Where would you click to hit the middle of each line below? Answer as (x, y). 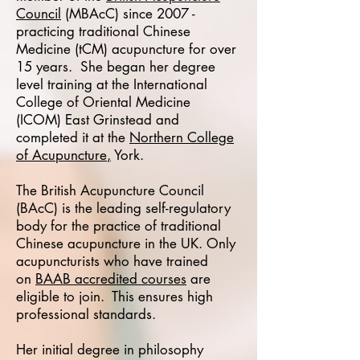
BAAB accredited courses (111, 279)
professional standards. (86, 314)
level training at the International (112, 84)
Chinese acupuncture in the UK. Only (126, 243)
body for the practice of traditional (119, 226)
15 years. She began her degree (116, 67)
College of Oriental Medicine (103, 102)
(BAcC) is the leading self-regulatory (123, 208)
